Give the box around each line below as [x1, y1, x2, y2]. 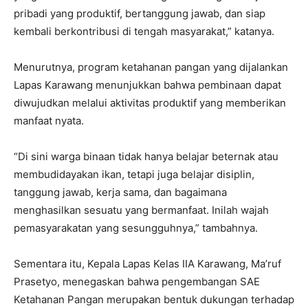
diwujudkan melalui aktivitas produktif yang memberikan [14, 96, 286, 109]
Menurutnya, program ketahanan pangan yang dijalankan [14, 60, 288, 74]
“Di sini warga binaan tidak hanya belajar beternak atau [14, 150, 278, 163]
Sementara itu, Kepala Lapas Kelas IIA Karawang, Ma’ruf [14, 257, 281, 270]
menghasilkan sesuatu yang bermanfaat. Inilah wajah [14, 203, 269, 217]
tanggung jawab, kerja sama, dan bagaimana [14, 186, 227, 199]
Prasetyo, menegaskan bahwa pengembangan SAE [14, 275, 260, 288]
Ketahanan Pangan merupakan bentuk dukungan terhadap [14, 293, 294, 306]
